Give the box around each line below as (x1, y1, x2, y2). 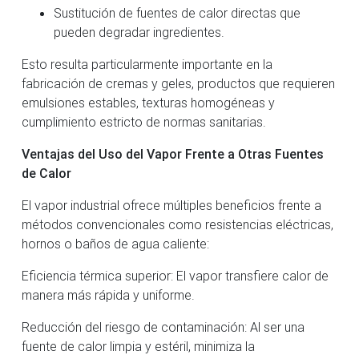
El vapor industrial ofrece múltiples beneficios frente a (22, 196, 321, 213)
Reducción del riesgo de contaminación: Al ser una (22, 318, 305, 335)
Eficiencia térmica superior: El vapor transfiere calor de (22, 267, 329, 284)
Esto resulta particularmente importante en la (22, 55, 272, 72)
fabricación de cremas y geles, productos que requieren (22, 75, 335, 91)
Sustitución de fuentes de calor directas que (54, 4, 301, 21)
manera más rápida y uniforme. (22, 286, 195, 303)
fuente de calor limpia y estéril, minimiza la (22, 337, 255, 354)
